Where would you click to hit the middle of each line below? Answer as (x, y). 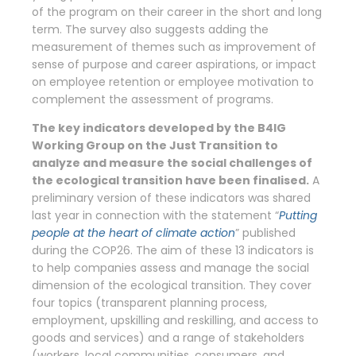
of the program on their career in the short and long (177, 12)
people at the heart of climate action (133, 232)
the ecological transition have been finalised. (170, 180)
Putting (298, 215)
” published (265, 232)
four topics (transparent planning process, (149, 302)
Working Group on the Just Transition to (155, 145)
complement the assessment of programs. (153, 99)
